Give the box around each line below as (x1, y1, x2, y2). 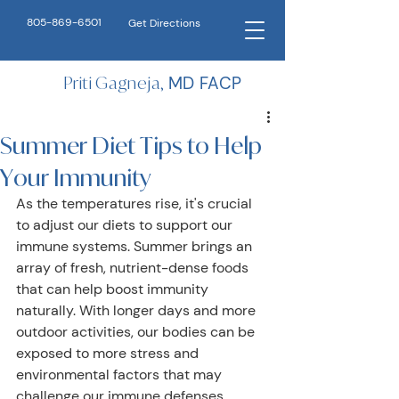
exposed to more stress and (16, 344, 202, 362)
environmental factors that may (16, 365, 225, 384)
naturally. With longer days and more (16, 301, 259, 320)
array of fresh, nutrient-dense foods (16, 258, 252, 277)
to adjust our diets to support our (16, 216, 236, 234)
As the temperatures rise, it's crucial (16, 194, 256, 213)
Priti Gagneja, (63, 72, 168, 94)
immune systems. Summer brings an (16, 237, 256, 256)
